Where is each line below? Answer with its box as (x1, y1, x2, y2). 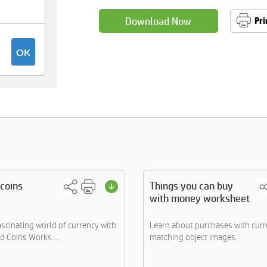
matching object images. (150, 232, 237, 242)
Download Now (125, 14, 192, 27)
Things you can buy (150, 179, 233, 192)
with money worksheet (150, 192, 250, 204)
